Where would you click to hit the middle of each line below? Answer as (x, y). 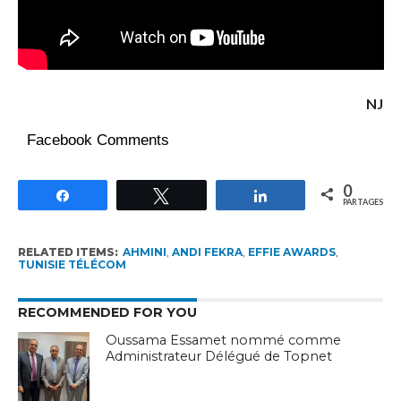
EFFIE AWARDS (291, 252)
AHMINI (144, 252)
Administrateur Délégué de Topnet (219, 356)
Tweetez (205, 194)
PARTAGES (363, 201)
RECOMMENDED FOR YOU (107, 312)
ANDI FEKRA (207, 252)
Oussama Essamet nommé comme (224, 340)
